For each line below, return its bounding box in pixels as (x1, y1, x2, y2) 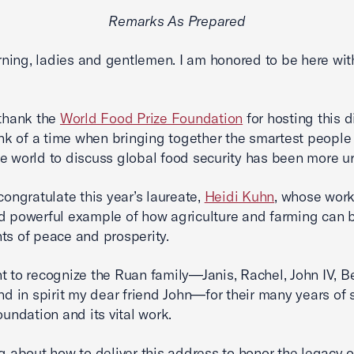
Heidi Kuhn (204, 187, 275, 205)
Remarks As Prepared (108, 12, 246, 30)
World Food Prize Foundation (59, 109, 243, 127)
